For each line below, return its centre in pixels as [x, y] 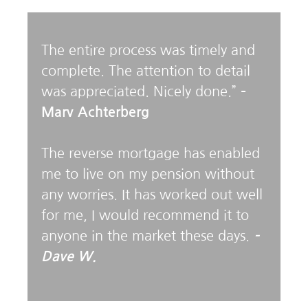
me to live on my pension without [148, 174]
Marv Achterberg [95, 112]
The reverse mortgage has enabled [151, 154]
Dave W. [69, 257]
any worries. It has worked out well [152, 195]
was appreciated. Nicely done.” [141, 92]
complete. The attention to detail [146, 71]
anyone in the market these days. [147, 236]
